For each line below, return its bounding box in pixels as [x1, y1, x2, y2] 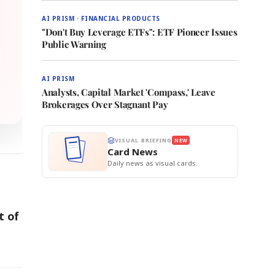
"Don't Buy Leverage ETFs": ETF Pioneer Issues [42, 26, 238, 38]
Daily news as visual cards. [107, 158, 198, 168]
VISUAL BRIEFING [115, 136, 172, 144]
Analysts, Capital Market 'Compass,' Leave [42, 86, 215, 98]
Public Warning [42, 38, 106, 50]
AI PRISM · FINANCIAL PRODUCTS [42, 14, 160, 23]
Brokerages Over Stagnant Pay [42, 98, 168, 110]
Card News [107, 145, 158, 158]
